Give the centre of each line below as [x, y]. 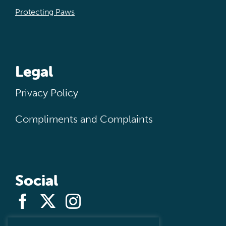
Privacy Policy [46, 93]
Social [36, 180]
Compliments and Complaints [84, 119]
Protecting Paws [45, 12]
